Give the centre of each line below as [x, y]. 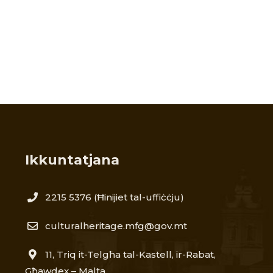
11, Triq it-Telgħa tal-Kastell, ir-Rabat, [128, 254]
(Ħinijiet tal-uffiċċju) [137, 197]
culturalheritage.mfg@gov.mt [116, 226]
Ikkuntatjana [72, 160]
